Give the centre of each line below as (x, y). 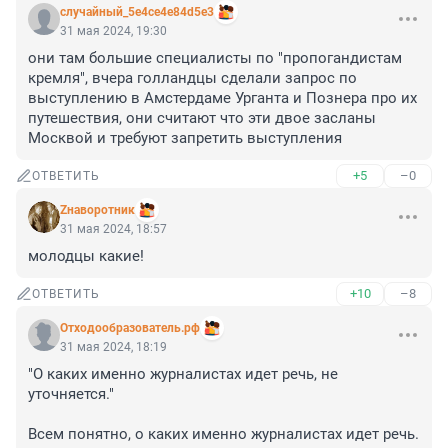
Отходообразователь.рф (130, 328)
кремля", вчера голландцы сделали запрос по (192, 78)
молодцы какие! (86, 256)
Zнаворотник (97, 210)
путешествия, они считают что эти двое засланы (202, 118)
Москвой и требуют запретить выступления (185, 138)
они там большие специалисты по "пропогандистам (215, 58)
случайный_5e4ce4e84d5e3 (137, 12)
